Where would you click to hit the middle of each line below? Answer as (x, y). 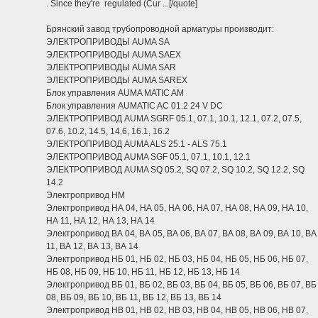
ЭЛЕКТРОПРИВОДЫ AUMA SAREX (117, 80)
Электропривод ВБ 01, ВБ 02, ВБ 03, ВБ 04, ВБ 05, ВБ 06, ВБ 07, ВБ (181, 285)
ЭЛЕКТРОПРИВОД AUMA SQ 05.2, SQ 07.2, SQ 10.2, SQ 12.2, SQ (175, 170)
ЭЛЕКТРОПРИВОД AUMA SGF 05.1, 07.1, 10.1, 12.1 (148, 157)
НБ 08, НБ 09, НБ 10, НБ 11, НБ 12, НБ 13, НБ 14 (143, 272)
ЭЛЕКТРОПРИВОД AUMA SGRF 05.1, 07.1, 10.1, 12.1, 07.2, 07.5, (174, 119)
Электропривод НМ (86, 195)
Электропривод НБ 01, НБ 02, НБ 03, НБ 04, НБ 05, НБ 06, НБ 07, (177, 259)
